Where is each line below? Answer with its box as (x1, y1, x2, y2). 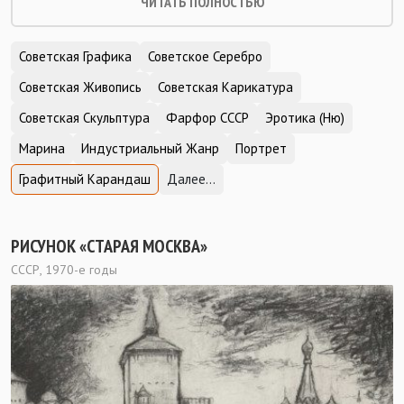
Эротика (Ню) (265, 109, 344, 126)
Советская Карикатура (158, 78, 293, 96)
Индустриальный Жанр (81, 140, 219, 157)
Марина (19, 140, 65, 157)
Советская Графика (19, 48, 132, 65)
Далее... (167, 170, 216, 188)
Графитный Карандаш (19, 170, 151, 188)
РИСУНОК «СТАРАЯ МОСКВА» (11, 234, 207, 258)
